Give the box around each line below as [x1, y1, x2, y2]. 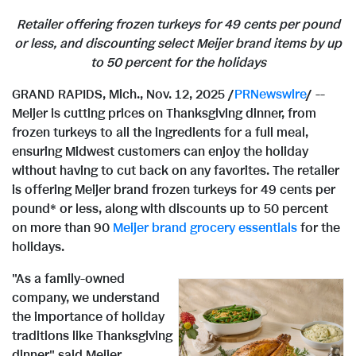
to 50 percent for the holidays [90, 54, 266, 72]
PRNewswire [234, 86, 306, 104]
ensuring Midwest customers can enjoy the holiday [12, 143, 308, 161]
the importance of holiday [12, 308, 164, 327]
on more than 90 [12, 219, 113, 238]
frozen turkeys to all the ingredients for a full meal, [12, 124, 308, 142]
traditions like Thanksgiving [12, 327, 172, 346]
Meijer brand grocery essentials [113, 219, 297, 238]
